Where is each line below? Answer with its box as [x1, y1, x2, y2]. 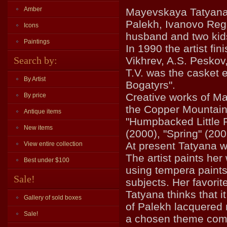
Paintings [24, 38, 50, 45]
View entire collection [24, 140, 83, 147]
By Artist [24, 75, 46, 83]
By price [24, 92, 46, 99]
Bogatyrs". [126, 79, 175, 91]
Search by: [14, 55, 57, 66]
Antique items [24, 108, 61, 115]
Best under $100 [24, 157, 69, 164]
